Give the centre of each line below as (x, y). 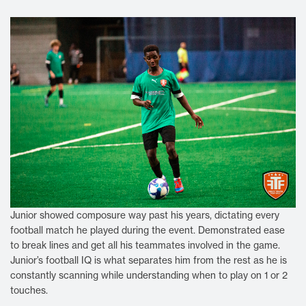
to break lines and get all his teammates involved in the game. (145, 245)
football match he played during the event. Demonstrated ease (148, 230)
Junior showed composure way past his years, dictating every (145, 215)
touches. (30, 290)
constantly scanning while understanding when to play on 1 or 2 (149, 275)
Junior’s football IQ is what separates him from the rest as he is (149, 260)
